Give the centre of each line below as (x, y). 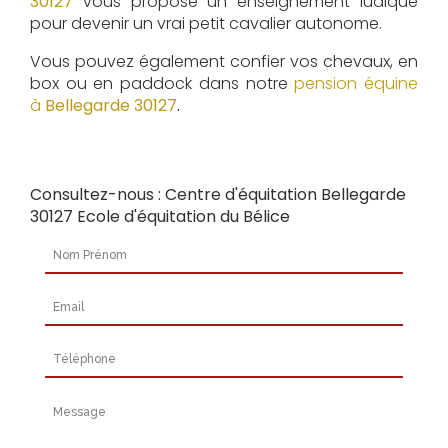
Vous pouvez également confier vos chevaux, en (224, 62)
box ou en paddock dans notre (162, 84)
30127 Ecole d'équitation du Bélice (160, 217)
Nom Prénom (94, 247)
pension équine (356, 84)
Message (79, 403)
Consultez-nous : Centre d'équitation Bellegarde (218, 195)
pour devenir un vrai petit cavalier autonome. (206, 24)
